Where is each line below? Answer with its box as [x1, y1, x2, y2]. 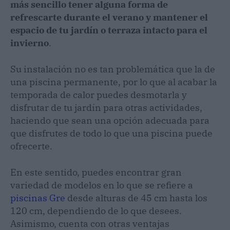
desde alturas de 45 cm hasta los [65, 191, 207, 204]
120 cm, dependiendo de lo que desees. [10, 204, 182, 217]
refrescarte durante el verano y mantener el [10, 11, 208, 23]
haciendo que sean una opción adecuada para [10, 114, 209, 126]
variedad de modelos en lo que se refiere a [10, 179, 193, 191]
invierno [10, 36, 49, 49]
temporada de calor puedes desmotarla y [10, 88, 187, 101]
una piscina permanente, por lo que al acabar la [10, 75, 217, 88]
